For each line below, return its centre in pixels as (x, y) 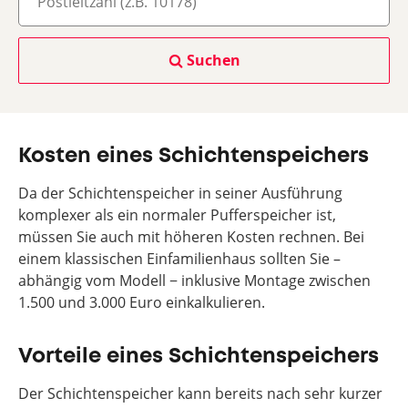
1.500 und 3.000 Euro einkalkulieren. (142, 302)
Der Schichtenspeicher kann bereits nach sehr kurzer (200, 393)
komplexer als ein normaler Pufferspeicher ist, (177, 215)
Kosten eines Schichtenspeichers (194, 156)
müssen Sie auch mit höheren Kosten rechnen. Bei (191, 237)
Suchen (213, 60)
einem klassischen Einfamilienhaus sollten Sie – (179, 259)
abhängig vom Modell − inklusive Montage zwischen (194, 280)
